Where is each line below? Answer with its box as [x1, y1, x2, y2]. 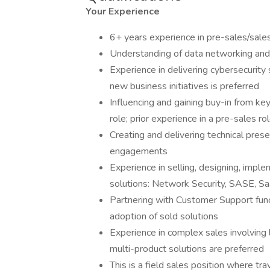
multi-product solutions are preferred [110, 242, 264, 256]
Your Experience [86, 5, 162, 18]
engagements [110, 145, 170, 158]
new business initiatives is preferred [110, 80, 259, 93]
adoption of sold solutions [110, 210, 218, 223]
